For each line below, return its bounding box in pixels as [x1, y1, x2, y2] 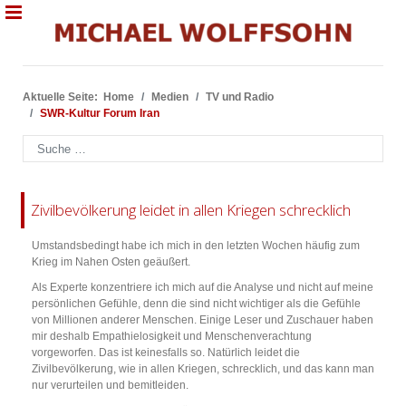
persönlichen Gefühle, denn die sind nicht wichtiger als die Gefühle [32, 297, 361, 311]
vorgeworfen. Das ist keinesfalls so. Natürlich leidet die [32, 346, 300, 360]
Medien [151, 91, 188, 103]
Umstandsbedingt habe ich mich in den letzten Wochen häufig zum [32, 239, 360, 253]
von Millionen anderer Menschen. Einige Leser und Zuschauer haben [32, 314, 373, 327]
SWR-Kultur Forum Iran [40, 107, 159, 120]
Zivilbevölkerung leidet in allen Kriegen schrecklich [31, 199, 351, 221]
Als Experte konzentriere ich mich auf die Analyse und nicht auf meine [32, 281, 373, 295]
